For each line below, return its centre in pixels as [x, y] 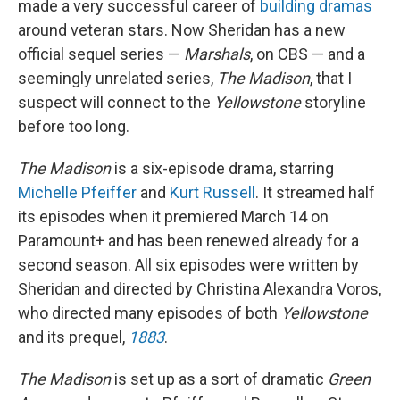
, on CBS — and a [308, 54]
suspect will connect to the [116, 102]
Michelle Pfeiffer [77, 192]
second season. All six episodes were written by [188, 265]
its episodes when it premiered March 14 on [173, 217]
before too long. [74, 126]
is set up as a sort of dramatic [219, 379]
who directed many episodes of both [150, 313]
